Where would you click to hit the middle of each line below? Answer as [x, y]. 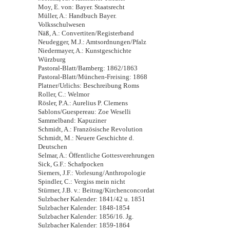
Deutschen [53, 147]
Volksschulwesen [62, 24]
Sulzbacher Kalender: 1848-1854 [84, 208]
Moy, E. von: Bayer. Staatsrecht [81, 7]
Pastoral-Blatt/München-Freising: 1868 [93, 77]
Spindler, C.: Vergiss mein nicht [82, 181]
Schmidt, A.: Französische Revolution [90, 129]
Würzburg [52, 59]
